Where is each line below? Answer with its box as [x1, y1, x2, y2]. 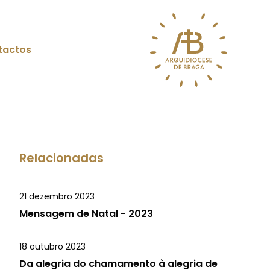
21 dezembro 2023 [19, 190, 95, 202]
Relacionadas [19, 149, 104, 166]
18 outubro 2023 [19, 240, 86, 253]
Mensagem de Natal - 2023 [19, 207, 153, 221]
